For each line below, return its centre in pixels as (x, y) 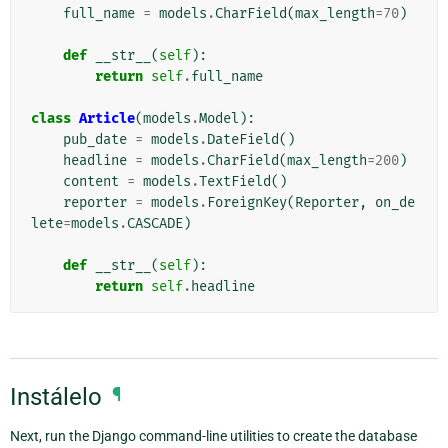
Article (107, 119)
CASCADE (155, 224)
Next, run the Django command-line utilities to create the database (213, 436)
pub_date (95, 140)
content (91, 182)
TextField (235, 182)
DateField (243, 140)
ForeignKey (247, 203)
